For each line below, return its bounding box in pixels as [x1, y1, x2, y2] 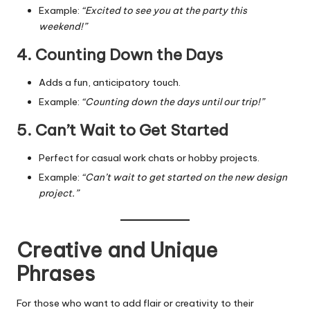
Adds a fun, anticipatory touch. [39, 76, 181, 89]
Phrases [17, 260, 95, 286]
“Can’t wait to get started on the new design [82, 171, 287, 184]
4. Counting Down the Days [17, 45, 223, 65]
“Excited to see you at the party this [82, 4, 247, 17]
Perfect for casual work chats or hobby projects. [39, 152, 259, 165]
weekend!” [39, 20, 87, 33]
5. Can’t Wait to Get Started [17, 120, 228, 140]
